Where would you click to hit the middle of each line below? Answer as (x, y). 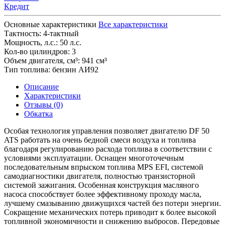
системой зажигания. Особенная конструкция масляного (101, 185)
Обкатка (38, 114)
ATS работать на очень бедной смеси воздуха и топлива (100, 140)
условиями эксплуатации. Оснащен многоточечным (94, 158)
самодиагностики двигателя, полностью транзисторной (100, 176)
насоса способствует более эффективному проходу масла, (103, 194)
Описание (41, 87)
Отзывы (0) (43, 105)
